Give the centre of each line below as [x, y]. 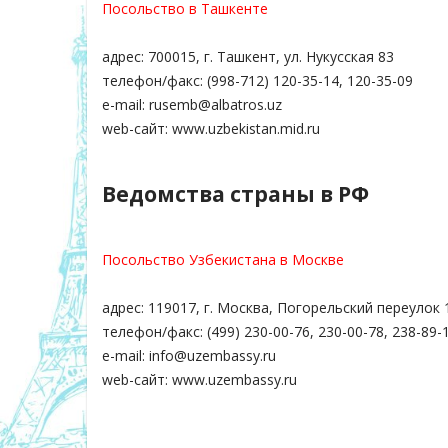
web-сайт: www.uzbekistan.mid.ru [211, 128]
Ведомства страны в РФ [235, 194]
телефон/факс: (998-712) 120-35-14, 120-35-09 [257, 80]
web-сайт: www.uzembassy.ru [199, 379]
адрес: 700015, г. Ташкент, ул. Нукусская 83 [248, 56]
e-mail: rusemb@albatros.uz [192, 104]
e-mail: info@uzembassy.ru [189, 355]
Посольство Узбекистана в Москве [223, 259]
